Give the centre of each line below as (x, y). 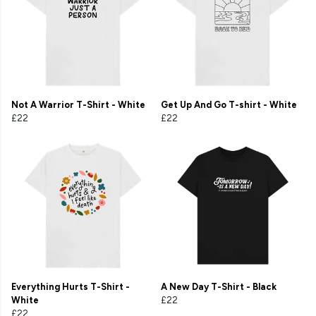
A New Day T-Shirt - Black (219, 287)
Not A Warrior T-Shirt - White (78, 105)
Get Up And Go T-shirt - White (229, 105)
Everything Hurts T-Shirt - (71, 287)
